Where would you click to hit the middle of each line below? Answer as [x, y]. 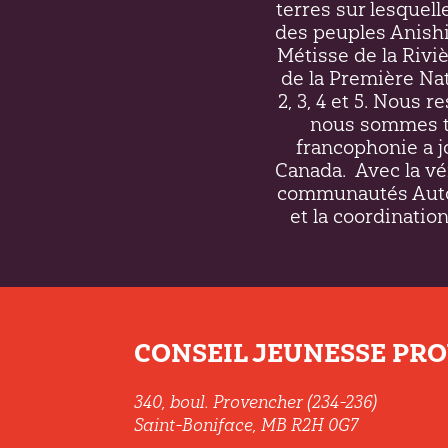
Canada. [310, 169]
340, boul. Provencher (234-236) [256, 402]
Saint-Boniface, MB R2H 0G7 [246, 425]
